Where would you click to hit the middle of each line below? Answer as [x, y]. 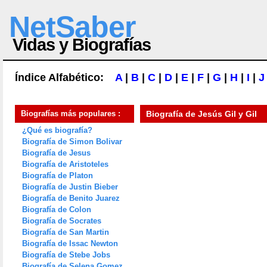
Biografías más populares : [71, 114]
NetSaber [72, 27]
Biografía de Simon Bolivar [72, 142]
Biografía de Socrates [62, 221]
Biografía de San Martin [66, 232]
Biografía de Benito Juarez [71, 198]
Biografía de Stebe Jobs [66, 255]
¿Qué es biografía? [57, 130]
